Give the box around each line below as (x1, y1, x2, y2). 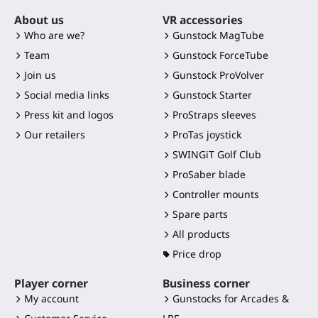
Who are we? (24, 28, 84, 43)
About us (14, 12, 64, 28)
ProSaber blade (172, 168, 246, 182)
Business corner (163, 275, 250, 292)
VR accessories (163, 12, 243, 28)
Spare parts (172, 207, 228, 221)
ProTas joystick (172, 128, 241, 142)
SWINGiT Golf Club (172, 148, 261, 162)
